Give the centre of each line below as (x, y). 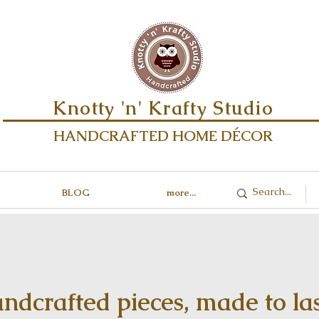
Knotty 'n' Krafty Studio (163, 108)
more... (181, 193)
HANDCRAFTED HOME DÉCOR (163, 136)
